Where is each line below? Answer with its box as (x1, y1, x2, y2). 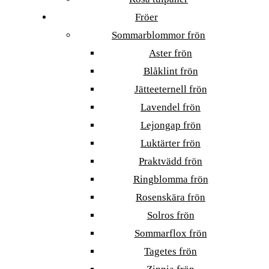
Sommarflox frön (134, 228, 207, 239)
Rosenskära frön (136, 192, 205, 203)
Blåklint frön (143, 65, 198, 77)
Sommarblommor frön (112, 29, 205, 41)
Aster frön (149, 47, 192, 59)
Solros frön (147, 210, 195, 221)
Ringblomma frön (133, 174, 208, 185)
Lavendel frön (141, 101, 201, 113)
